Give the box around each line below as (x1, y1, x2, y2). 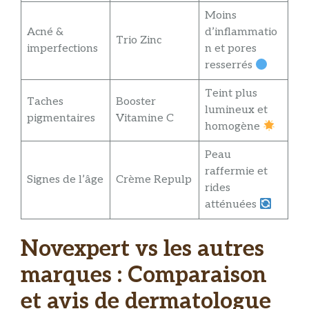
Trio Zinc (116, 34, 161, 48)
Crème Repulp (116, 173, 192, 187)
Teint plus (205, 87, 257, 101)
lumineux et (205, 103, 268, 117)
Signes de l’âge (27, 173, 103, 187)
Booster (116, 95, 156, 109)
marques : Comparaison (21, 262, 267, 289)
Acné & (27, 26, 63, 39)
